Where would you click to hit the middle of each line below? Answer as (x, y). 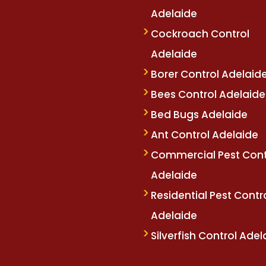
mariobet (146, 25)
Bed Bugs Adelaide (199, 115)
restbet (189, 25)
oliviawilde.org (85, 25)
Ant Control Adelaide (205, 135)
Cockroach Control (200, 34)
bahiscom (235, 25)
